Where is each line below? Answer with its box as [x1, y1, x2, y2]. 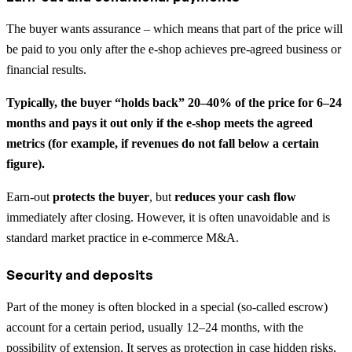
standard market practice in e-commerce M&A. [6, 230, 239, 244]
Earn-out [6, 189, 53, 203]
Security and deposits [6, 266, 153, 283]
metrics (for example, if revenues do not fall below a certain [6, 136, 319, 150]
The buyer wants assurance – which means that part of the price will [6, 21, 343, 35]
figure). [6, 156, 45, 170]
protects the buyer [53, 189, 149, 203]
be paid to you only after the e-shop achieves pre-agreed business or [6, 42, 341, 56]
